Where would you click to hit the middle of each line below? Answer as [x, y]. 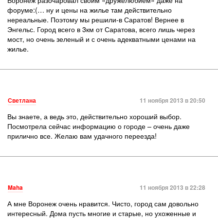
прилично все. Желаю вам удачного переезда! [82, 136]
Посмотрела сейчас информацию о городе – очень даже [99, 126]
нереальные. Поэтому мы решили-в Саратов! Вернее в [96, 19]
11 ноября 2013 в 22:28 [173, 187]
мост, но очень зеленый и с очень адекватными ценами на [101, 39]
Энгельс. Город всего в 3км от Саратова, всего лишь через [101, 29]
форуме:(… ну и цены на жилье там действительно [90, 9]
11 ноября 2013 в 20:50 [173, 100]
